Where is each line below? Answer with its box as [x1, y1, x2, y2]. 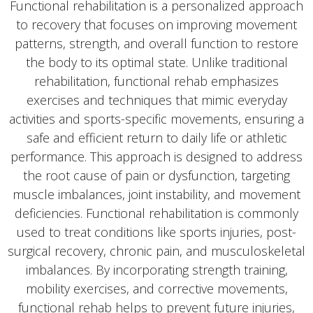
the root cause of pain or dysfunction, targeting [23, 166, 290, 184]
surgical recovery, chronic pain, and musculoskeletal [8, 242, 305, 259]
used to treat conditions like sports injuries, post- [17, 223, 296, 240]
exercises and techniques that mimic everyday [26, 91, 287, 108]
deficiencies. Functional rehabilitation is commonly [15, 204, 298, 221]
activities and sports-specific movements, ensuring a [9, 110, 304, 127]
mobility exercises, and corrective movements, [25, 279, 288, 297]
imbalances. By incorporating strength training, [25, 261, 288, 278]
